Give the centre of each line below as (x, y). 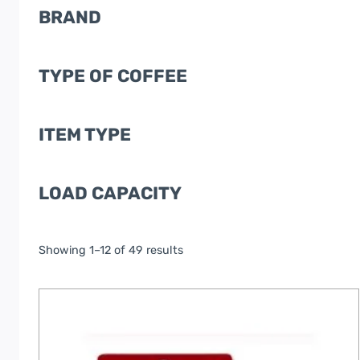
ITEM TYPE (85, 135)
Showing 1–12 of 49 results (111, 251)
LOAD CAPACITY (110, 194)
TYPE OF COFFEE (113, 76)
